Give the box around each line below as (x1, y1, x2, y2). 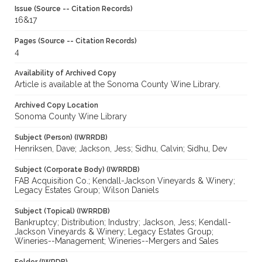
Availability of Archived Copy (15, 69, 116, 78)
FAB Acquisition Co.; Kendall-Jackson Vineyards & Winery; (15, 176, 235, 186)
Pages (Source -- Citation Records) (15, 37, 137, 46)
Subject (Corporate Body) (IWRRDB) (15, 166, 140, 174)
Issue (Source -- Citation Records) (15, 5, 133, 13)
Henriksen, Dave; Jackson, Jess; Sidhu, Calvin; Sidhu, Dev (15, 144, 227, 154)
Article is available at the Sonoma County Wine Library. (15, 80, 220, 89)
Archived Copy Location (15, 101, 98, 110)
